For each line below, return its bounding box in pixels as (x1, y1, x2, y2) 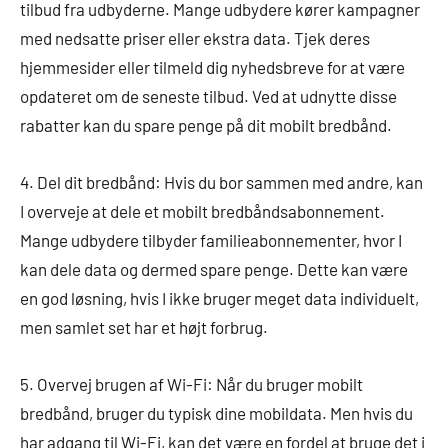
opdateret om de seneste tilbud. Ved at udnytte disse (20, 85, 397, 106)
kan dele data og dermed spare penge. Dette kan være (20, 258, 408, 279)
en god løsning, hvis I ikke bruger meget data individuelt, (20, 287, 419, 308)
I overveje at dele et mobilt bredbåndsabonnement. (20, 200, 385, 221)
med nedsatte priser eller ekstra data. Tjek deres (20, 27, 370, 48)
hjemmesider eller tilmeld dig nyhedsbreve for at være (20, 56, 405, 77)
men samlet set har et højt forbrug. (20, 316, 268, 337)
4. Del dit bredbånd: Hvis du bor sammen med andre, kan (20, 171, 423, 192)
